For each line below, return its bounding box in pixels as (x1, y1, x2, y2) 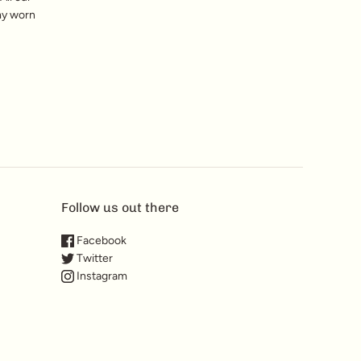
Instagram (74, 268, 127, 283)
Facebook (74, 233, 127, 247)
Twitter (74, 251, 113, 265)
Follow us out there (61, 199, 179, 215)
